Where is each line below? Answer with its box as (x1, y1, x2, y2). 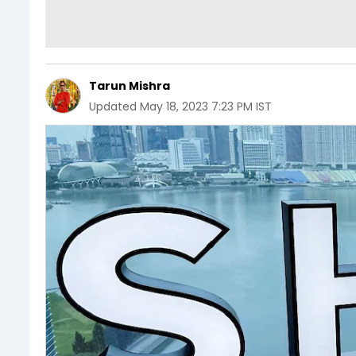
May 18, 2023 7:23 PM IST (140, 98, 272, 114)
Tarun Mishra (89, 77, 170, 94)
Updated (89, 98, 137, 114)
